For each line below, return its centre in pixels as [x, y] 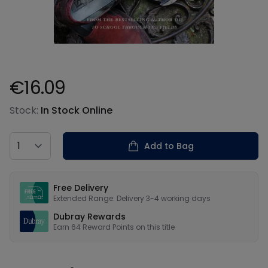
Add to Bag [169, 146]
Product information [57, 104]
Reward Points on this [122, 227]
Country [28, 138]
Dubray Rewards [89, 217]
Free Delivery [81, 188]
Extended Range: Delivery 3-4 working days [132, 198]
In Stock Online [77, 110]
